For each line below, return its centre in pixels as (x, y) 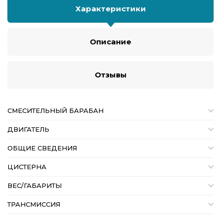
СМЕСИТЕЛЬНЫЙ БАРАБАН (55, 111)
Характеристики (110, 9)
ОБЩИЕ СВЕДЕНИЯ (42, 148)
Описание (110, 42)
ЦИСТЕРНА (27, 167)
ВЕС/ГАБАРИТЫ (35, 186)
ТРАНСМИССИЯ (34, 204)
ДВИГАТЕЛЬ (28, 129)
